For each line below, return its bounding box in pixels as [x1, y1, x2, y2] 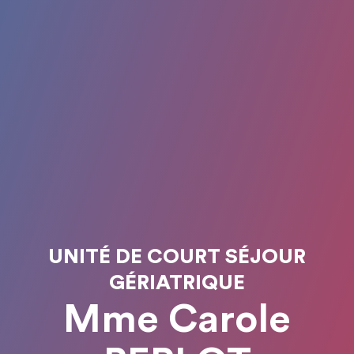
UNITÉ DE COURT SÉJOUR [48, 247, 306, 267]
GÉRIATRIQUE [109, 273, 245, 293]
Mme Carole [63, 300, 291, 340]
